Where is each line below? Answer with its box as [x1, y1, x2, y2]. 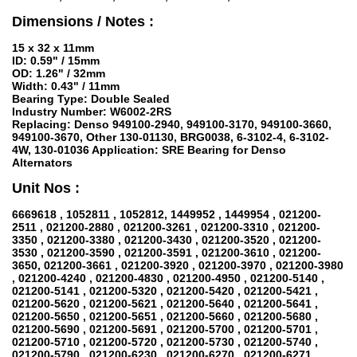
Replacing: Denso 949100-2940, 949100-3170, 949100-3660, [12, 118, 331, 131]
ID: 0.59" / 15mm [12, 54, 100, 68]
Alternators [12, 156, 73, 170]
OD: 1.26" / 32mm [12, 67, 105, 80]
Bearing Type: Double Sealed [12, 92, 170, 106]
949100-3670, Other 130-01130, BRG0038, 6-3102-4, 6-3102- [12, 131, 329, 144]
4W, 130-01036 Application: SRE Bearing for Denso [12, 143, 286, 157]
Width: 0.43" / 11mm [12, 80, 120, 93]
